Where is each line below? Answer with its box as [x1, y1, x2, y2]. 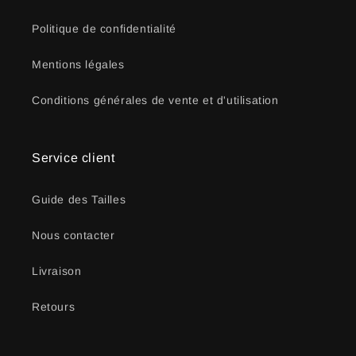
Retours [32, 300, 75, 314]
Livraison [32, 265, 82, 278]
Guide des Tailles [32, 193, 126, 207]
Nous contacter [32, 229, 115, 242]
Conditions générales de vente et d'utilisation [32, 94, 279, 107]
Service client [32, 151, 115, 165]
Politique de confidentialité [32, 22, 176, 36]
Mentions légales [32, 58, 125, 72]
